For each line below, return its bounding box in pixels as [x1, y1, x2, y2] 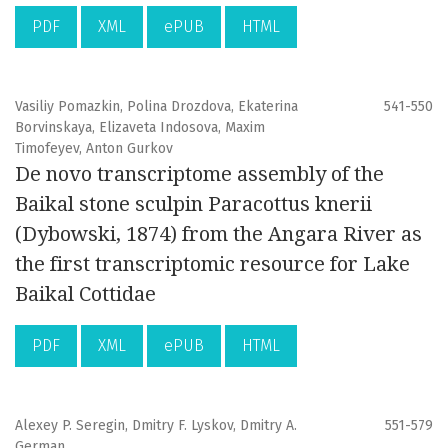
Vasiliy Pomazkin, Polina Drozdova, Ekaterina [15, 98, 298, 116]
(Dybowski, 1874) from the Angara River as [15, 222, 422, 247]
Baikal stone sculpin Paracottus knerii [15, 192, 372, 217]
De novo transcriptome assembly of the [15, 162, 384, 187]
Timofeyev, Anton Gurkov [15, 140, 173, 158]
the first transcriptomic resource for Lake [15, 252, 410, 277]
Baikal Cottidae [15, 282, 156, 307]
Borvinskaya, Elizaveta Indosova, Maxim [15, 119, 265, 137]
